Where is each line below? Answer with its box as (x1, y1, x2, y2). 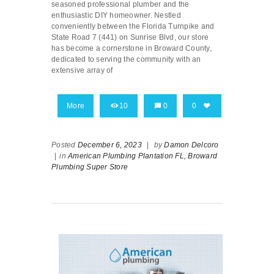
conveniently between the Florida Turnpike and (51, 22, 215, 31)
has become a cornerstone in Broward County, (51, 44, 212, 53)
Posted (51, 141, 78, 150)
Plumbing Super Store (51, 163, 128, 172)
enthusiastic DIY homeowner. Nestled (51, 11, 181, 20)
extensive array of (51, 66, 113, 75)
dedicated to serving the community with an (51, 55, 201, 64)
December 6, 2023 (77, 141, 142, 150)
